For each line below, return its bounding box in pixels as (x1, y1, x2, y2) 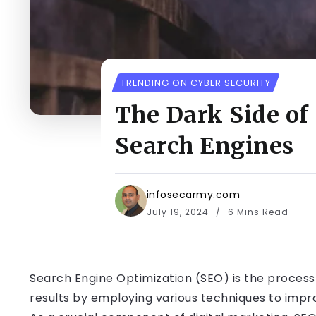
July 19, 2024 (146, 206, 212, 218)
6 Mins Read (224, 206, 288, 218)
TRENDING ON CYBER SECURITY (120, 77, 271, 89)
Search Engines (114, 132, 294, 160)
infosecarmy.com (146, 188, 241, 202)
